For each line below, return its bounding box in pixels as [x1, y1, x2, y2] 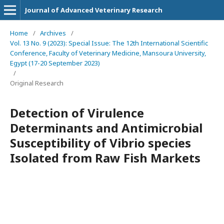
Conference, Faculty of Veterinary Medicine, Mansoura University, [10, 48, 206, 57]
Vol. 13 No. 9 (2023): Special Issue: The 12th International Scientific [10, 38, 208, 47]
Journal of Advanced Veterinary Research [25, 5, 162, 14]
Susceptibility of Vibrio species [10, 134, 191, 151]
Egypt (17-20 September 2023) [10, 58, 100, 67]
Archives [40, 28, 66, 37]
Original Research [10, 78, 63, 87]
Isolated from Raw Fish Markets [10, 149, 200, 166]
